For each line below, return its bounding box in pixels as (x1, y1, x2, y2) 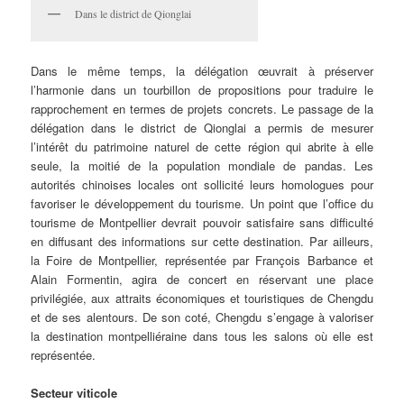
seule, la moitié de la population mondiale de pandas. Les (31, 156, 373, 174)
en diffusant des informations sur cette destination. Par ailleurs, (31, 232, 373, 250)
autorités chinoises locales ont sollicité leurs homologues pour (31, 175, 373, 193)
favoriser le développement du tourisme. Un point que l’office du (31, 194, 373, 212)
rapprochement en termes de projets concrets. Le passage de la (31, 99, 373, 117)
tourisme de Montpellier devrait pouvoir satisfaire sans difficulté (31, 213, 373, 231)
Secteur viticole (31, 383, 118, 401)
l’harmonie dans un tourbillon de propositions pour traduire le (31, 80, 373, 98)
